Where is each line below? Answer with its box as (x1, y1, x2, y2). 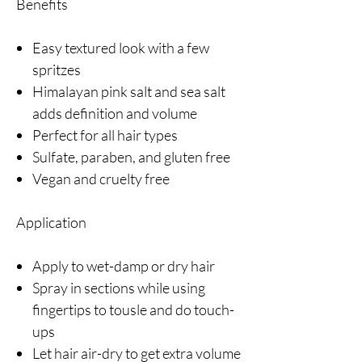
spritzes (32, 61, 81, 79)
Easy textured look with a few (32, 39, 209, 57)
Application (16, 213, 86, 232)
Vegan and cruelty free (32, 170, 170, 188)
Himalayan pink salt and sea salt (32, 82, 225, 101)
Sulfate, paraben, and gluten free (32, 148, 230, 166)
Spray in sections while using (32, 279, 205, 297)
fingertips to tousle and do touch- (32, 301, 234, 319)
